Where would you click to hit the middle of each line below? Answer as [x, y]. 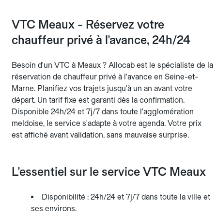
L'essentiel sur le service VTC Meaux [109, 172]
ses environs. [54, 209]
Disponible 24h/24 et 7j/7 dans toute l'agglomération [103, 112]
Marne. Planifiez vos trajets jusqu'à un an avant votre [102, 89]
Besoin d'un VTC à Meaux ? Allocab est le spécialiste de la [112, 65]
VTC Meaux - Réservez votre [88, 25]
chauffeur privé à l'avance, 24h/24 [101, 40]
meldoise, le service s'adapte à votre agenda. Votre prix [107, 124]
